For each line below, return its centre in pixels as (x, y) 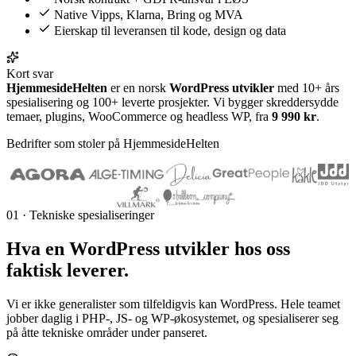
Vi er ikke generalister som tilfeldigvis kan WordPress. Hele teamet (173, 304)
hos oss (260, 248)
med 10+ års (307, 87)
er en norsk (138, 87)
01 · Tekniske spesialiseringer (80, 215)
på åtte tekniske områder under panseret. (107, 332)
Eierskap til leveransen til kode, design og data (170, 30)
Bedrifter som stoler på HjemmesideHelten (113, 143)
